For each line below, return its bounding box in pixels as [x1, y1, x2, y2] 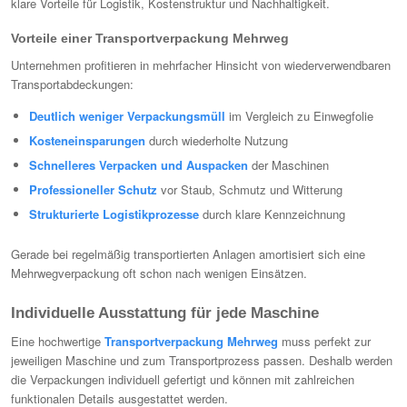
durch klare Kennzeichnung [199, 204, 345, 223]
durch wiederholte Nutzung [145, 131, 288, 149]
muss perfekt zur [278, 333, 371, 351]
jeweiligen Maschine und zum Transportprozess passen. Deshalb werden [11, 352, 392, 370]
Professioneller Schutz [29, 180, 157, 198]
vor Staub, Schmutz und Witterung [157, 180, 342, 198]
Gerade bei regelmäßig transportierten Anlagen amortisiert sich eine [11, 244, 365, 263]
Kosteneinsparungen [29, 131, 145, 149]
